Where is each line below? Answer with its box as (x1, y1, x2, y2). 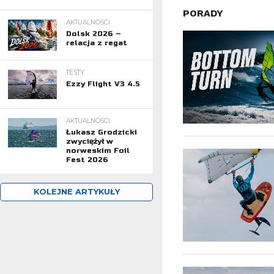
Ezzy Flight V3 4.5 (65, 80, 140, 89)
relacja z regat (65, 38, 127, 47)
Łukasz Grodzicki (65, 128, 137, 137)
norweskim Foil (65, 146, 130, 155)
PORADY (182, 7, 223, 20)
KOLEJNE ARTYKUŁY (33, 187, 120, 197)
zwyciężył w (65, 137, 113, 146)
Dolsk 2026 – (65, 29, 121, 38)
